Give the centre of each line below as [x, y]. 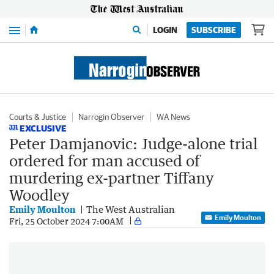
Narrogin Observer [111, 117]
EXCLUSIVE [43, 128]
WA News [173, 117]
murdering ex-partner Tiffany [112, 178]
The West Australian [131, 209]
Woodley [39, 195]
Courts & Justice [38, 117]
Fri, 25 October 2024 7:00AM [66, 221]
